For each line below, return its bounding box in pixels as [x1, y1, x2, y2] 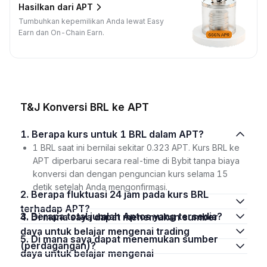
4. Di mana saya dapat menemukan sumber [20, 210, 31, 223]
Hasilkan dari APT [18, 2, 93, 13]
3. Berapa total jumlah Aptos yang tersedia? [30, 210, 222, 222]
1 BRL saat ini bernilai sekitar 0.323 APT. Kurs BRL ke [32, 142, 240, 153]
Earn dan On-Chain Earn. [18, 27, 104, 37]
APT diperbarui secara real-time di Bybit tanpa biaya [32, 155, 240, 166]
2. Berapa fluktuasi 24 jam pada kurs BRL [20, 188, 31, 200]
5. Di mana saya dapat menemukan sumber [20, 232, 31, 245]
